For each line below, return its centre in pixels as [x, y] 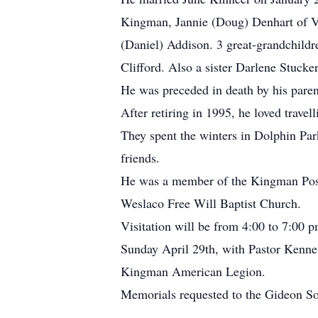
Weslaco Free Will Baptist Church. [211, 203]
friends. [140, 158]
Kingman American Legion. [193, 271]
